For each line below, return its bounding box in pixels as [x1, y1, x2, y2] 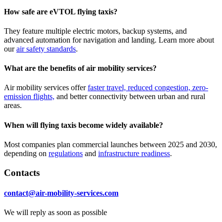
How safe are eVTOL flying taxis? [4, 7, 117, 16]
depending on [4, 149, 49, 158]
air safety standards [16, 44, 76, 53]
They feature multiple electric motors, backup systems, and [4, 26, 187, 35]
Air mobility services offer [4, 83, 88, 92]
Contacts [4, 167, 40, 178]
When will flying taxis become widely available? [4, 120, 163, 129]
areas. [4, 101, 22, 110]
